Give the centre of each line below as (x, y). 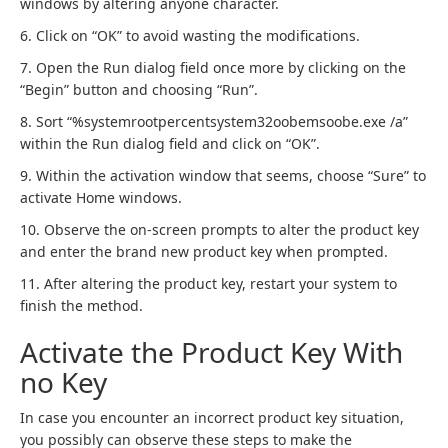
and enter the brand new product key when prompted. (204, 251)
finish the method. (81, 305)
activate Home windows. (101, 197)
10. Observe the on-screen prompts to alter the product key (219, 229)
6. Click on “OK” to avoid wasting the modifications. (190, 35)
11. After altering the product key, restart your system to (208, 283)
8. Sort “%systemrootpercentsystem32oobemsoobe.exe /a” (214, 121)
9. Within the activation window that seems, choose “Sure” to (223, 175)
